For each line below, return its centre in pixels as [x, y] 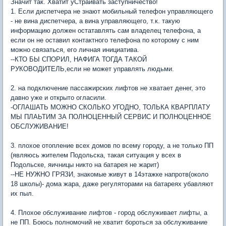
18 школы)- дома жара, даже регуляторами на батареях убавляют [112, 184]
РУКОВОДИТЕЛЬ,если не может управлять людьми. [92, 69]
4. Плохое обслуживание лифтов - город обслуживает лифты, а [109, 213]
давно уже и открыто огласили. [59, 98]
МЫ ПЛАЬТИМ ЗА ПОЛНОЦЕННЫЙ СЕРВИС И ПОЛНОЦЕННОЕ [111, 117]
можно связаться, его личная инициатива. [75, 50]
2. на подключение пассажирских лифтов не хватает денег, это [108, 88]
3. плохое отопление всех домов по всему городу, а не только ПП [112, 146]
